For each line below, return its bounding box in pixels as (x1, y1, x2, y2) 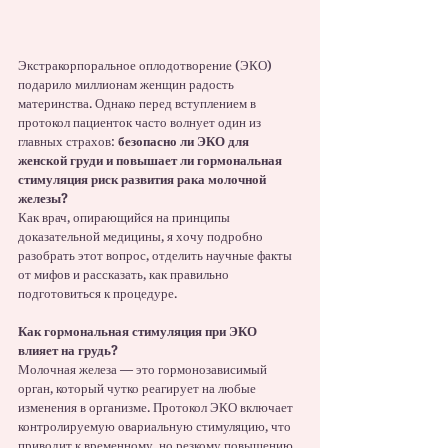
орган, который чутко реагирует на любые (18, 379, 259, 398)
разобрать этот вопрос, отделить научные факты (18, 246, 295, 265)
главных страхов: (18, 132, 118, 151)
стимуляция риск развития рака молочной (18, 170, 269, 189)
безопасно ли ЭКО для (118, 132, 252, 151)
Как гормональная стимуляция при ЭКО (18, 322, 260, 341)
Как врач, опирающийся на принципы (18, 208, 233, 227)
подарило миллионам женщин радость (18, 75, 237, 94)
